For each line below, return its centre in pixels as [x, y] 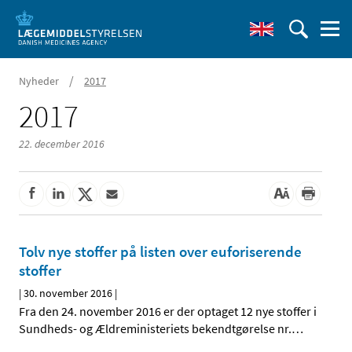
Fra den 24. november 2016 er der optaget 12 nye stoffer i [168, 312]
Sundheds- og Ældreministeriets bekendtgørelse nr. [155, 329]
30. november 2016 [68, 293]
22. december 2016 [62, 144]
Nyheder [39, 81]
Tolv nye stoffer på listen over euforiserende [160, 252]
